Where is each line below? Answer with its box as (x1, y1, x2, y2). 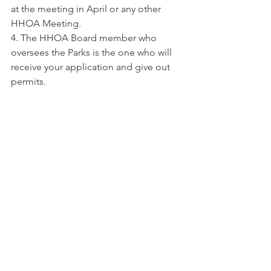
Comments (12, 173, 44, 183)
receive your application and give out (11, 61, 172, 73)
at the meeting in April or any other (11, 3, 163, 15)
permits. (11, 76, 46, 87)
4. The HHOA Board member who (11, 32, 159, 44)
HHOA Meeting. (11, 18, 81, 29)
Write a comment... (22, 220, 96, 231)
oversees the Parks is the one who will (11, 47, 174, 58)
